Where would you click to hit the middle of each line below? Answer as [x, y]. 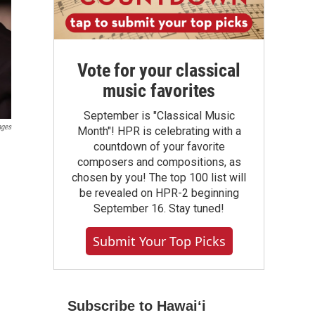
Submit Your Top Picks [159, 241]
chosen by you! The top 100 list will [159, 178]
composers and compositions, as [159, 162]
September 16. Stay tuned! [159, 208]
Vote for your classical [159, 70]
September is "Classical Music [159, 116]
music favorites [159, 91]
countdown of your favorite [159, 147]
